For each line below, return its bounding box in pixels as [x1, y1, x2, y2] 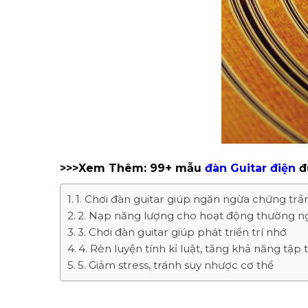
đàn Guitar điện [205, 162, 296, 175]
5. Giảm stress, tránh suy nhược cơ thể [78, 258, 274, 272]
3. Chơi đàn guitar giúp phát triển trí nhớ [78, 225, 287, 239]
